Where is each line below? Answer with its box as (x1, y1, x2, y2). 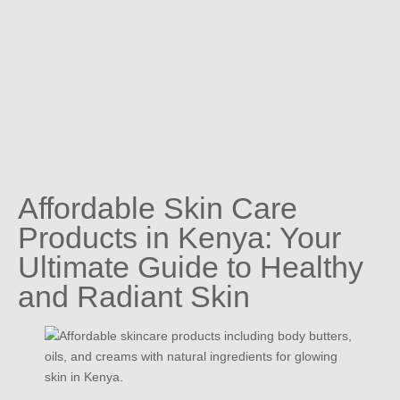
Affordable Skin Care (18, 192, 297, 226)
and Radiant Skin (18, 280, 250, 314)
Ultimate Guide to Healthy (18, 251, 363, 285)
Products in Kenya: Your (18, 221, 341, 255)
